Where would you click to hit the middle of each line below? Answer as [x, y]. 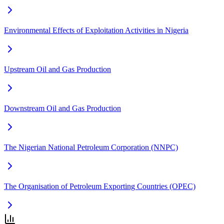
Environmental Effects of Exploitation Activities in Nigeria [96, 30]
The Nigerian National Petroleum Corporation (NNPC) [91, 147]
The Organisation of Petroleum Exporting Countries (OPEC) [100, 186]
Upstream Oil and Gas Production [57, 69]
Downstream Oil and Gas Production [62, 108]
